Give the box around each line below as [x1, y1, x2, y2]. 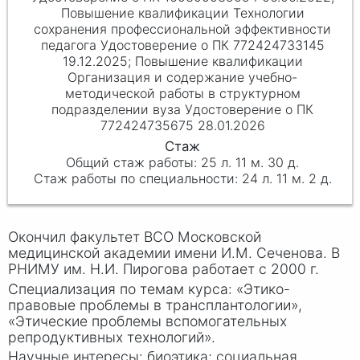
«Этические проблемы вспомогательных [8, 312, 287, 329]
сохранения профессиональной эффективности [34, 20, 332, 37]
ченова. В [275, 243, 340, 261]
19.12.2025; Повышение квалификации [62, 52, 303, 69]
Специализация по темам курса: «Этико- [8, 280, 290, 297]
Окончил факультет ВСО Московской [8, 227, 261, 245]
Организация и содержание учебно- [67, 68, 298, 85]
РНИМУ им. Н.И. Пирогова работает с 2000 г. [8, 260, 319, 277]
